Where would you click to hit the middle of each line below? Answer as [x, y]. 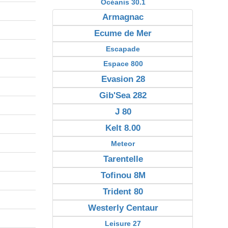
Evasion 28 [123, 79]
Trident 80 [123, 192]
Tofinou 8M [123, 175]
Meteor [123, 144]
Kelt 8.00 [123, 128]
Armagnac [123, 17]
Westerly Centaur [123, 208]
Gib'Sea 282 [123, 95]
